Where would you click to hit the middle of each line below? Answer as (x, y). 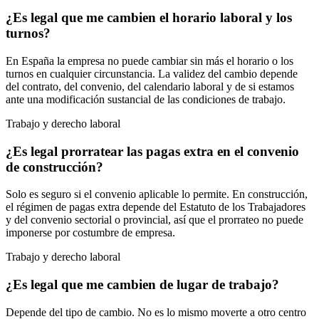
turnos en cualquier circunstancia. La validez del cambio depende (152, 73)
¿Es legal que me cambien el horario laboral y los (149, 18)
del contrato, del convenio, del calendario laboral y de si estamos (150, 86)
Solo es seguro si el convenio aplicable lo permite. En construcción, (157, 194)
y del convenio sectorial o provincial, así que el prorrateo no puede (155, 220)
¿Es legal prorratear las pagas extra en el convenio (152, 151)
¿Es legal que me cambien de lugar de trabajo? (142, 285)
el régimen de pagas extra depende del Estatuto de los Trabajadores (156, 207)
